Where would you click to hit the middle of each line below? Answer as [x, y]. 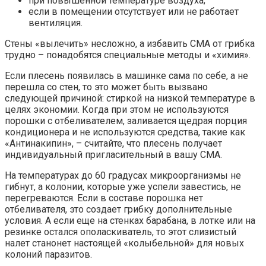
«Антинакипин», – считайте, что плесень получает [113, 144]
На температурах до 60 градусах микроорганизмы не [123, 176]
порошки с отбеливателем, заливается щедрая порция [126, 121]
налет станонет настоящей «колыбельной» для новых [124, 243]
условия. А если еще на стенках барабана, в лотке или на [130, 221]
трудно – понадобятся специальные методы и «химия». [128, 55]
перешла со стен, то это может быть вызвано [106, 87]
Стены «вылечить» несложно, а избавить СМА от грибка [130, 44]
